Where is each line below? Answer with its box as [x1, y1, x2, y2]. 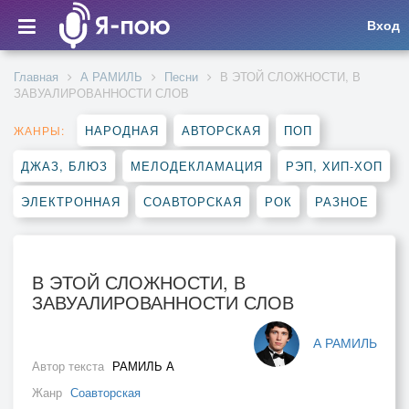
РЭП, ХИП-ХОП [286, 157, 383, 174]
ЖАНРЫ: [14, 122, 65, 138]
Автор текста [32, 357, 108, 374]
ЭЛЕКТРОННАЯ [21, 193, 121, 210]
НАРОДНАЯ [85, 121, 159, 139]
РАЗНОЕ [315, 193, 369, 210]
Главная [14, 68, 58, 85]
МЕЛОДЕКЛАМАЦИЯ [131, 157, 263, 174]
